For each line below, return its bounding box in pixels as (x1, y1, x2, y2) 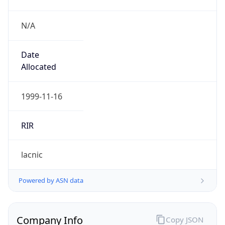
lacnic (21, 149, 43, 161)
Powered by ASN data (19, 176, 83, 185)
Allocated (21, 61, 56, 73)
